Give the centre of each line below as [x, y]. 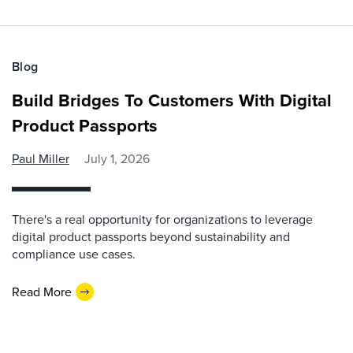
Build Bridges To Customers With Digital [172, 101]
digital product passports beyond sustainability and [151, 237]
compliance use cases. [74, 255]
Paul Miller [41, 159]
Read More [42, 292]
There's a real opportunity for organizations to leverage [162, 220]
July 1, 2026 [117, 159]
